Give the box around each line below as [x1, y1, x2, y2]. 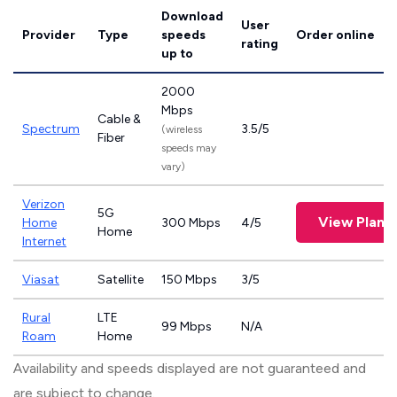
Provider [22, 27, 75, 43]
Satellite [97, 272, 144, 287]
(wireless [161, 123, 202, 136]
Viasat [22, 272, 59, 287]
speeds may [161, 142, 216, 154]
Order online [296, 27, 375, 43]
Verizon [22, 197, 65, 212]
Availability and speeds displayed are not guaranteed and [13, 360, 366, 377]
